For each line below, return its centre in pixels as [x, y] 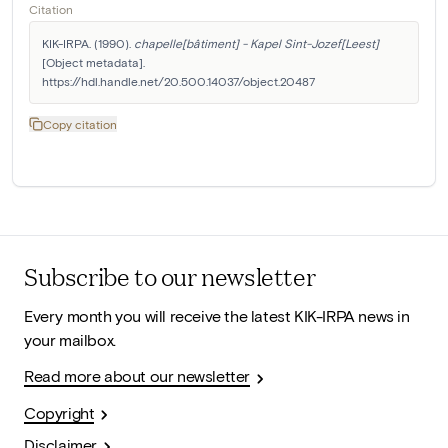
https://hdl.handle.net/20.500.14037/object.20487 [178, 81]
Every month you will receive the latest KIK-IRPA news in [217, 316]
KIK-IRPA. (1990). [88, 43]
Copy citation [80, 124]
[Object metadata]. [93, 62]
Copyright [59, 412]
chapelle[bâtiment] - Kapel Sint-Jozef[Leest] [256, 43]
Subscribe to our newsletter [170, 276]
